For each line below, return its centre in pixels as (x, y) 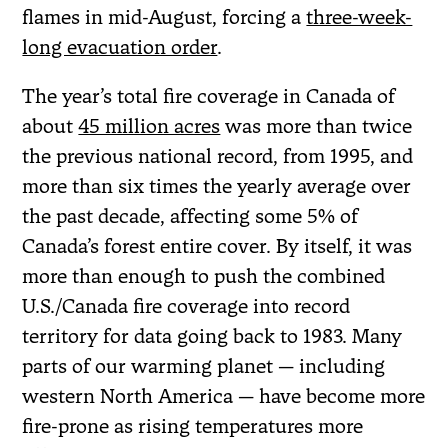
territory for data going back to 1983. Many (212, 335)
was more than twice (316, 125)
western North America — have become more (224, 395)
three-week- (359, 16)
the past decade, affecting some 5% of (190, 215)
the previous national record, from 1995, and (218, 155)
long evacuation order (120, 46)
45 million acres (149, 125)
